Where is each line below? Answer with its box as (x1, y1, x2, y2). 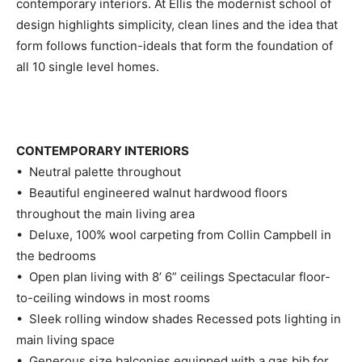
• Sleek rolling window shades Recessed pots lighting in (16, 310, 341, 326)
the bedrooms (16, 247, 96, 263)
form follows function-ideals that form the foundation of (16, 37, 333, 53)
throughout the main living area (16, 205, 195, 221)
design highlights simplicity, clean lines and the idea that (16, 16, 338, 32)
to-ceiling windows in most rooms (16, 289, 210, 305)
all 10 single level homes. (16, 58, 159, 74)
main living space (16, 331, 115, 347)
